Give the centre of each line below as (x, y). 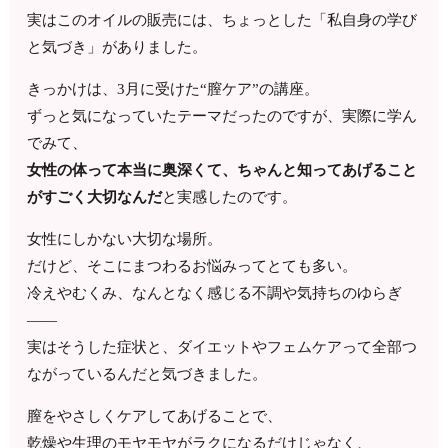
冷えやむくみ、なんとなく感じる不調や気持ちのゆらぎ (215, 293)
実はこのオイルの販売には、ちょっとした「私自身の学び (222, 20)
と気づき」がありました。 (117, 47)
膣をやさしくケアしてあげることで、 (155, 416)
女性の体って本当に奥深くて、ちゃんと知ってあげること (222, 170)
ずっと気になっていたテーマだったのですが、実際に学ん (222, 116)
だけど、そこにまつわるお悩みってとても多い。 (192, 266)
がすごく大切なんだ (95, 197)
